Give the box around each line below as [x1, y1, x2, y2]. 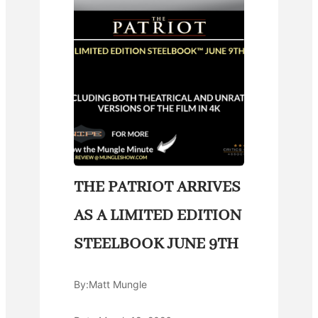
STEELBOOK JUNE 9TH [74, 234, 238, 255]
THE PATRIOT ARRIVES [74, 177, 241, 198]
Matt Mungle [89, 278, 147, 291]
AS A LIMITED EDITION [74, 206, 241, 226]
